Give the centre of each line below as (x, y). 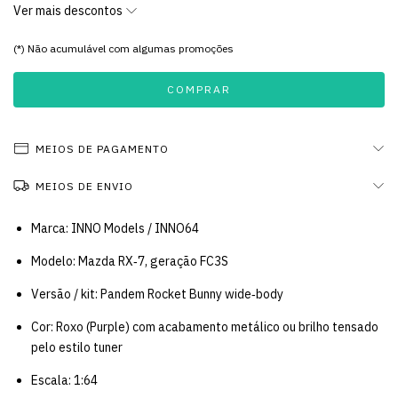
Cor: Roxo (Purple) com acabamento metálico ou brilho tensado (205, 327)
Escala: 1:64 (64, 380)
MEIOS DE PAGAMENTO (102, 149)
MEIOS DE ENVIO (84, 186)
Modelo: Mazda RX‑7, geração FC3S (130, 261)
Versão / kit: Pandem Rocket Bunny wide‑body (157, 294)
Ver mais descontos (69, 11)
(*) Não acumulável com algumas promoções (123, 48)
